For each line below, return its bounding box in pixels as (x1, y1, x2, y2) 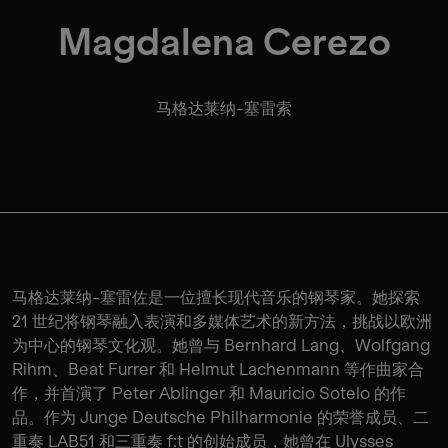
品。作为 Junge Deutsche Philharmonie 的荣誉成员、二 (12, 407, 429, 427)
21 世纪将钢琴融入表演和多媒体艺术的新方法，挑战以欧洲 (12, 311, 432, 331)
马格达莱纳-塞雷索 (156, 98, 292, 118)
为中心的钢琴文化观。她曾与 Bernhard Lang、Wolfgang (12, 335, 430, 355)
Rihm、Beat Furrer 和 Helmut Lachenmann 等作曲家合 (12, 359, 424, 379)
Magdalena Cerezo (57, 20, 391, 65)
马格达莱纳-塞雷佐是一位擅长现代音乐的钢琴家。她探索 (12, 287, 420, 307)
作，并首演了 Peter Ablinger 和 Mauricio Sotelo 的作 (12, 383, 406, 403)
